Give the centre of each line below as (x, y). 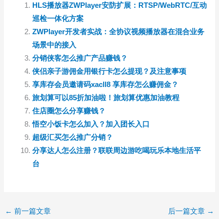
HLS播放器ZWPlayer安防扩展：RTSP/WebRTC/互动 (120, 6)
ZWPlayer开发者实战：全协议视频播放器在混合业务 (119, 32)
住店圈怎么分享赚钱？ (69, 111)
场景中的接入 (55, 45)
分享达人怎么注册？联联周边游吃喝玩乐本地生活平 (117, 151)
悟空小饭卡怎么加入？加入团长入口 (91, 124)
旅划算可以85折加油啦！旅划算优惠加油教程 (106, 98)
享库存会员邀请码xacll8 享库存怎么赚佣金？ (106, 85)
